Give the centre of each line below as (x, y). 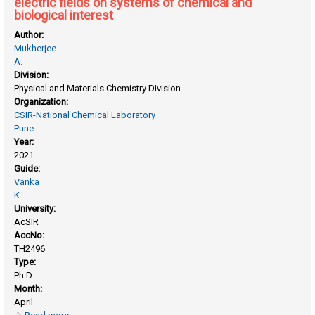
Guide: (28, 168)
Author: (30, 34)
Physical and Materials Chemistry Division (98, 88)
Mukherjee (36, 48)
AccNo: (31, 235)
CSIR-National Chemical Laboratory (85, 115)
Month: (30, 288)
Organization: (43, 101)
